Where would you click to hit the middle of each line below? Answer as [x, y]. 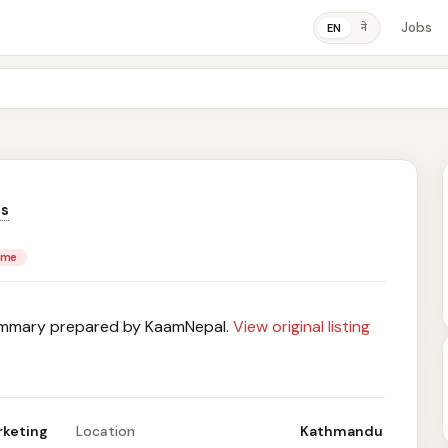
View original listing [301, 326]
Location [105, 431]
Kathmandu [341, 431]
